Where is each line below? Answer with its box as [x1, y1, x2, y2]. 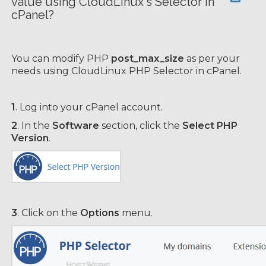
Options [80, 207, 119, 218]
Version [11, 132, 49, 144]
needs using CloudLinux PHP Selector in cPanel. [11, 65, 242, 77]
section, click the [99, 120, 182, 131]
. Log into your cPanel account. [15, 102, 163, 113]
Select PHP [182, 120, 237, 131]
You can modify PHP [11, 53, 111, 64]
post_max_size [111, 53, 184, 64]
